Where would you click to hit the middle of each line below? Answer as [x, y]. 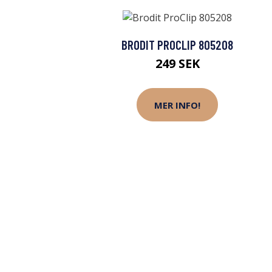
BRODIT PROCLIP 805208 [177, 45]
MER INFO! [177, 105]
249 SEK [177, 64]
